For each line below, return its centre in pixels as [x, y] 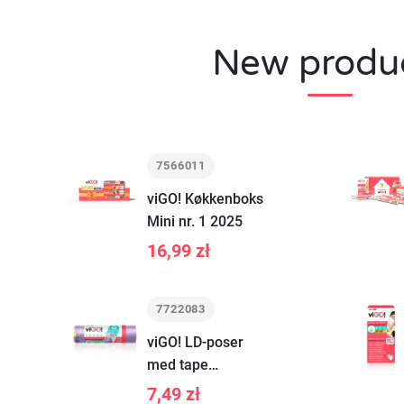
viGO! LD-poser [195, 342]
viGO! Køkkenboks [205, 199]
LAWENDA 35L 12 [204, 387]
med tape [177, 365]
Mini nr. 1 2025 [194, 221]
